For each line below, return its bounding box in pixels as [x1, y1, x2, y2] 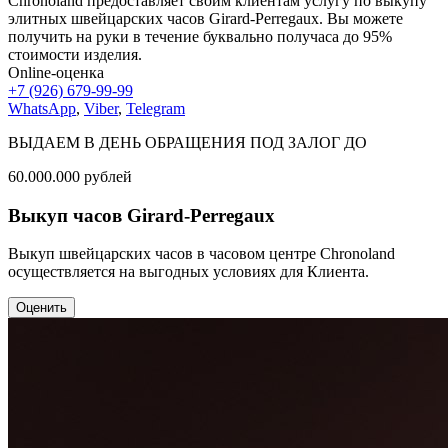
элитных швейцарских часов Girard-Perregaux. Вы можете [8, 9, 403, 27]
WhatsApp [8, 99, 76, 117]
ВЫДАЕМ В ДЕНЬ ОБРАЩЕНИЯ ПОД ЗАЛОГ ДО [8, 133, 367, 151]
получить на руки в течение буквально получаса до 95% [8, 27, 392, 45]
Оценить [16, 300, 67, 316]
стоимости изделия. [8, 45, 142, 63]
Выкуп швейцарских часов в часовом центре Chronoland [8, 245, 395, 263]
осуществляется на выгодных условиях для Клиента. [8, 263, 369, 281]
